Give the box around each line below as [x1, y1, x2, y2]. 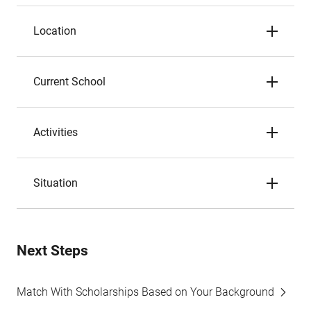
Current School [33, 75, 106, 88]
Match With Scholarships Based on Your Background [17, 285, 274, 299]
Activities [33, 126, 78, 139]
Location [33, 24, 76, 37]
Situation [33, 176, 78, 190]
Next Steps [17, 242, 88, 259]
